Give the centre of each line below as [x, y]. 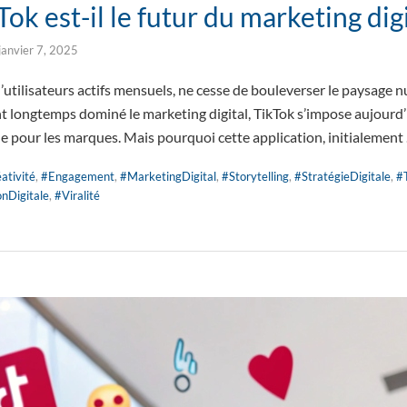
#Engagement [78, 176]
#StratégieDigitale [342, 176]
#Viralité [77, 195]
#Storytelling [255, 176]
